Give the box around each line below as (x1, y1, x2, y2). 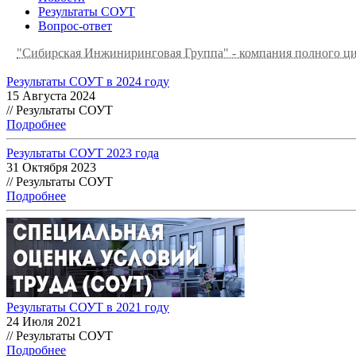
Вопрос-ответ (38, 18, 112, 33)
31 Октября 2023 (6, 160, 96, 174)
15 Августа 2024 (6, 88, 95, 103)
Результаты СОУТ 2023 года (6, 145, 159, 160)
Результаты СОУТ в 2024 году (6, 74, 169, 88)
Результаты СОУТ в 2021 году (6, 300, 169, 314)
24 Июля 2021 (6, 314, 82, 328)
